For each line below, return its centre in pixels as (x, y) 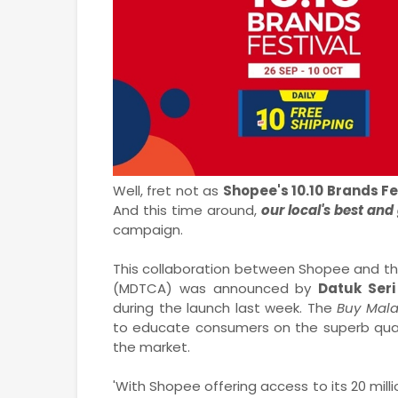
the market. (153, 346)
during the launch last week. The (225, 307)
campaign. (150, 229)
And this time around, (187, 210)
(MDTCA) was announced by (216, 288)
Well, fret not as (168, 190)
